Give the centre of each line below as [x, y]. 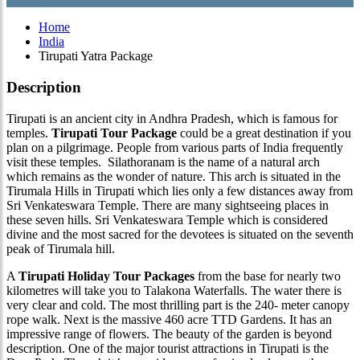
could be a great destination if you [264, 133]
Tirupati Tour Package [114, 133]
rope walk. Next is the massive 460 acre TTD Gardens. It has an [169, 319]
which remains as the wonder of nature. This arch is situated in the [174, 176]
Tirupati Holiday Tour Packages [106, 276]
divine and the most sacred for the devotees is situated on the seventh [180, 234]
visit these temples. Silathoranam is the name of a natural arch [163, 162]
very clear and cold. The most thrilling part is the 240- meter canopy [178, 305]
